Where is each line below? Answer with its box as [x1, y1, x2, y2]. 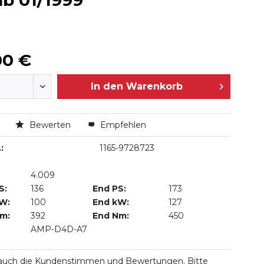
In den [90, 81, 123, 92]
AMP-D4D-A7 [31, 224, 88, 235]
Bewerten [27, 120, 73, 130]
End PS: [93, 183, 127, 194]
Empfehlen [97, 120, 146, 130]
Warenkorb [126, 81, 183, 92]
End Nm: [93, 210, 130, 221]
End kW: [93, 197, 130, 207]
